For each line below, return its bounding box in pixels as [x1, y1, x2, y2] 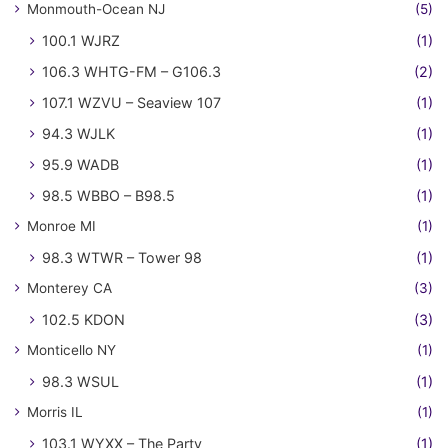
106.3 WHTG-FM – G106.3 [42, 63, 221, 80]
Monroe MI [27, 218, 96, 234]
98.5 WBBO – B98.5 [42, 187, 175, 204]
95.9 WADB [42, 156, 119, 173]
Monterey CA [27, 280, 112, 296]
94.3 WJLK [42, 125, 115, 142]
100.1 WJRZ [42, 32, 120, 49]
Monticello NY [27, 342, 116, 358]
